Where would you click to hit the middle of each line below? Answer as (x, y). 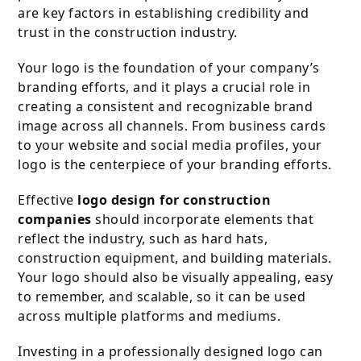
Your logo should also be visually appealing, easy (176, 278)
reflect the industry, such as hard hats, (143, 239)
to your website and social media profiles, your (170, 145)
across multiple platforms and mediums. (149, 316)
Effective (48, 200)
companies (55, 220)
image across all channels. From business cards (172, 126)
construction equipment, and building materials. (175, 258)
